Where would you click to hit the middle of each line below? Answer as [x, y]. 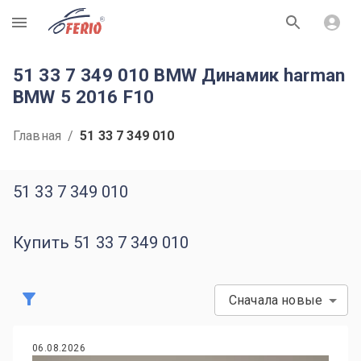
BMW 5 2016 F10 [84, 97]
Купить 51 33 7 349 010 [101, 243]
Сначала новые [276, 300]
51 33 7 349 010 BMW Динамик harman [179, 75]
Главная [37, 136]
